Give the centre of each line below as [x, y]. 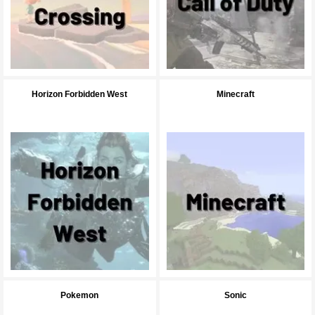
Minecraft [235, 94]
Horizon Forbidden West [80, 94]
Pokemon [80, 295]
